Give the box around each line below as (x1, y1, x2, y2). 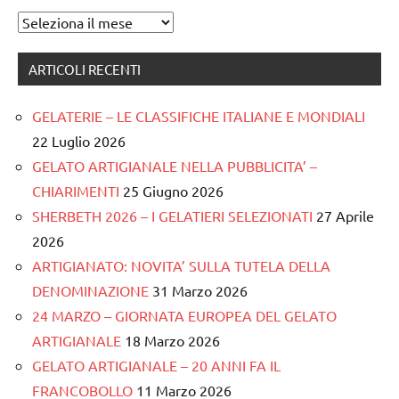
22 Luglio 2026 (32, 131, 126, 150)
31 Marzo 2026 (152, 281, 248, 299)
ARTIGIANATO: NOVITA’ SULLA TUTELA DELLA (32, 256, 330, 274)
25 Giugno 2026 (123, 181, 224, 199)
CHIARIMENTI (32, 181, 119, 199)
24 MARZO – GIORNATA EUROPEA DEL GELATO (32, 305, 337, 324)
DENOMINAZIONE (32, 281, 149, 299)
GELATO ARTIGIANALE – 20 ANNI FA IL (32, 355, 281, 374)
